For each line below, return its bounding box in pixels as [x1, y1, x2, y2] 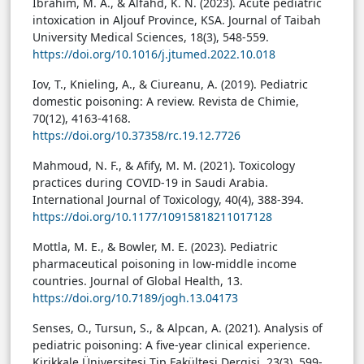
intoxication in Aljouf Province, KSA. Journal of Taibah [32, 12, 321, 28]
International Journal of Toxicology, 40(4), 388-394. [32, 192, 304, 208]
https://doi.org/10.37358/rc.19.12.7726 [32, 128, 240, 144]
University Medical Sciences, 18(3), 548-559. [32, 29, 269, 45]
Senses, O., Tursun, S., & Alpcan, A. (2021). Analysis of [32, 320, 323, 336]
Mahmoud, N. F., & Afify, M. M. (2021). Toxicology [32, 158, 295, 174]
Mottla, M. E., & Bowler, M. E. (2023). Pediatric [32, 239, 278, 255]
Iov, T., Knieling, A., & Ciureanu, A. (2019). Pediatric [32, 76, 308, 93]
